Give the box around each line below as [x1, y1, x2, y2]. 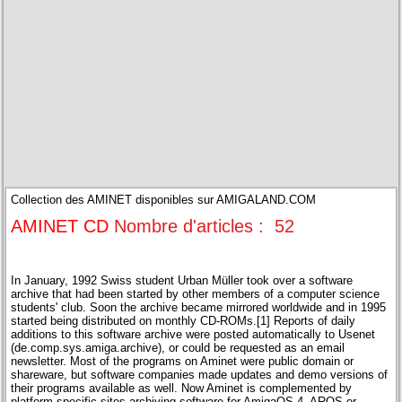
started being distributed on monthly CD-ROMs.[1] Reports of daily [11, 313, 356, 328]
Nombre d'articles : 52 [114, 215, 295, 236]
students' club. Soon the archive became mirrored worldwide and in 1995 [11, 300, 387, 314]
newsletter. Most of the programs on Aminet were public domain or [11, 354, 354, 368]
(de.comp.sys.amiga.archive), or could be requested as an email [11, 340, 345, 354]
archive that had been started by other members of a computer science [11, 286, 380, 301]
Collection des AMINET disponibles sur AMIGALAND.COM [11, 192, 317, 206]
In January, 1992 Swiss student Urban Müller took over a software [11, 273, 354, 287]
